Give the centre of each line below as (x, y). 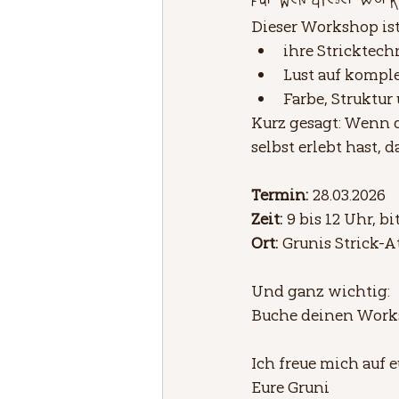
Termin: (280, 194)
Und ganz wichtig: (321, 290)
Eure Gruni (290, 387)
